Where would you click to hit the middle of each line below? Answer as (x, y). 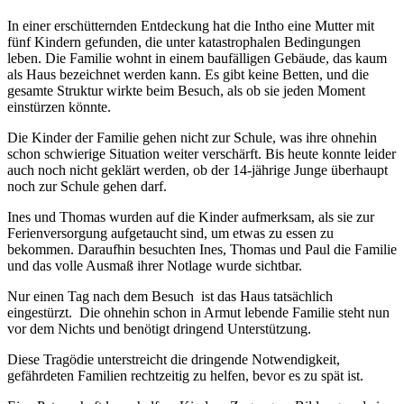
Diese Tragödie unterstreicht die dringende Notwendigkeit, (174, 359)
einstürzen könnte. (59, 106)
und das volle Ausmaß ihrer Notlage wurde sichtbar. (155, 265)
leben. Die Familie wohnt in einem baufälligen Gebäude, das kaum (197, 58)
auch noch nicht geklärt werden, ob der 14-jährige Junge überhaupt (197, 170)
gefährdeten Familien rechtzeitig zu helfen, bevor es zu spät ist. (187, 375)
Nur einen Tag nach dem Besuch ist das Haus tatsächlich (170, 296)
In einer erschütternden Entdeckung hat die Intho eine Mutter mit (191, 25)
